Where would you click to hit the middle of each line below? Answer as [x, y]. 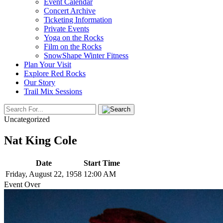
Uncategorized [27, 119]
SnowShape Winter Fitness [86, 56]
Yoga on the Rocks [74, 38]
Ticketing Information [78, 20]
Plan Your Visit [48, 64]
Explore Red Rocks [55, 73]
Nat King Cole [41, 140]
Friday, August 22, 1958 [44, 174]
